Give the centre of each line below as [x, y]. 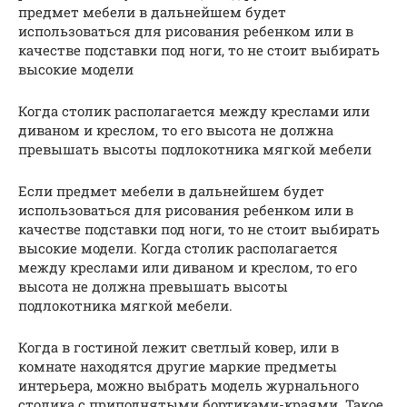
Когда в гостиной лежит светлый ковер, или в [179, 347]
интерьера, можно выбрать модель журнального [189, 385]
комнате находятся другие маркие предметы [178, 366]
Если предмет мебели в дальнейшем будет [171, 190]
